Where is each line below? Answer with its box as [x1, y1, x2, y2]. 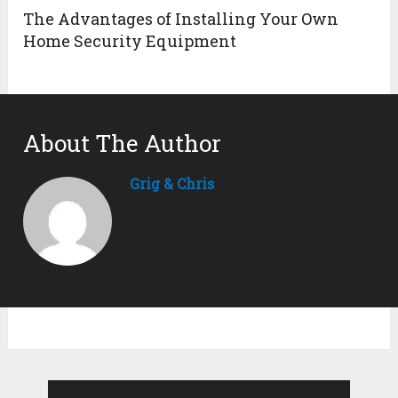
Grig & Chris [130, 174, 215, 194]
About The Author [23, 128, 222, 159]
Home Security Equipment [23, 30, 237, 52]
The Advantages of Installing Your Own [23, 8, 339, 30]
